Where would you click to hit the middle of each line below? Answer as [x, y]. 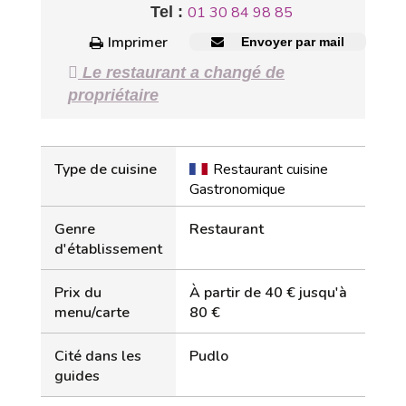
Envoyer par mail [290, 42]
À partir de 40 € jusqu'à [268, 293]
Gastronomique [237, 189]
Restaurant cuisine [271, 169]
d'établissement [108, 249]
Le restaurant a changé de [181, 72]
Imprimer [138, 43]
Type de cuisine [106, 169]
